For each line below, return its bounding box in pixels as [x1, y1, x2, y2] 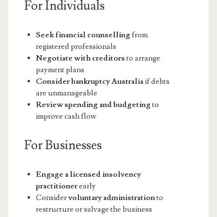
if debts [143, 77, 170, 87]
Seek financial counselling [35, 30, 130, 40]
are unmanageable [35, 88, 97, 98]
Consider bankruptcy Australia [35, 77, 143, 87]
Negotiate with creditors [35, 53, 125, 63]
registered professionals [35, 42, 116, 52]
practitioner [35, 181, 77, 191]
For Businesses [24, 137, 102, 154]
